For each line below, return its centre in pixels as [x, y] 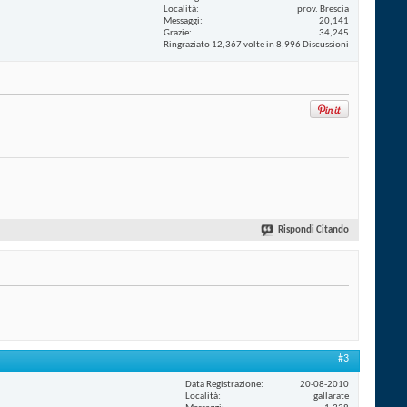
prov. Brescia [323, 9]
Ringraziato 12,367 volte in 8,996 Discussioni [256, 45]
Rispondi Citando [313, 231]
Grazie [176, 33]
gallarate [331, 396]
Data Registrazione [223, 384]
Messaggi [182, 21]
